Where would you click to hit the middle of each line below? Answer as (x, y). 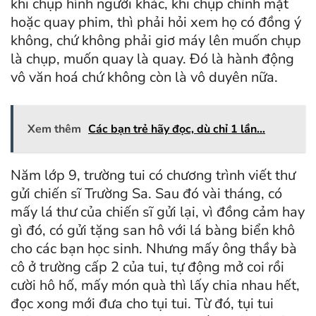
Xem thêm (54, 129)
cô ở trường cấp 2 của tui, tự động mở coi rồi (147, 267)
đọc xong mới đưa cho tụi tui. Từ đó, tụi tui (142, 303)
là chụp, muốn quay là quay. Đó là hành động (152, 59)
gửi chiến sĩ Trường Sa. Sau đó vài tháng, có (146, 193)
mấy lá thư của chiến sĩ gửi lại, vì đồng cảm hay (158, 212)
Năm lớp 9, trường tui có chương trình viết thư (153, 175)
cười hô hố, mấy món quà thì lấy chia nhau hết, (155, 285)
